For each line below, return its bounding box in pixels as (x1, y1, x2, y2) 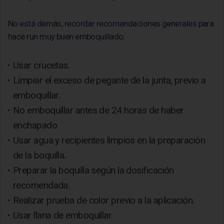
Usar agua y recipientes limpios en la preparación (13, 134, 205, 146)
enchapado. (13, 119, 59, 131)
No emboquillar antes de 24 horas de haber (13, 104, 184, 116)
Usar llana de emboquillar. (13, 209, 113, 221)
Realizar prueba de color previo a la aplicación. (13, 194, 194, 206)
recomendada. (13, 179, 70, 191)
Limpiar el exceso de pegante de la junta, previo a (13, 74, 206, 86)
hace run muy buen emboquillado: (8, 31, 125, 41)
